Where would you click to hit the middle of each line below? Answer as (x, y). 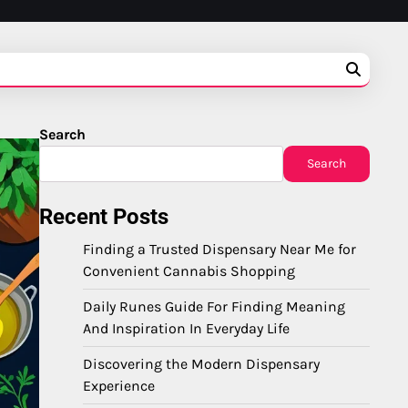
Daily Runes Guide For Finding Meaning (214, 306)
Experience (119, 386)
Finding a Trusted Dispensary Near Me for (219, 249)
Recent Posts (104, 217)
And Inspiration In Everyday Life (186, 328)
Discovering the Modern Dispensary (201, 364)
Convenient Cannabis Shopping (189, 271)
